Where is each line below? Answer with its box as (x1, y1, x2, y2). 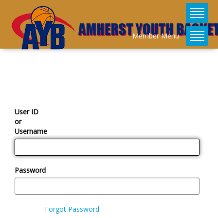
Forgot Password (45, 204, 100, 214)
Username (15, 127, 47, 136)
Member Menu (132, 31, 179, 40)
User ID (15, 107, 38, 116)
